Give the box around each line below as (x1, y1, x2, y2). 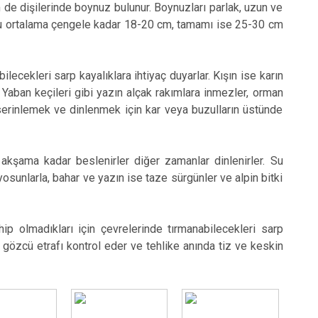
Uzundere (102, 31, 157, 45)
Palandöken (102, 55, 168, 70)
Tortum (102, 6, 143, 21)
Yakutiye (102, 79, 150, 94)
